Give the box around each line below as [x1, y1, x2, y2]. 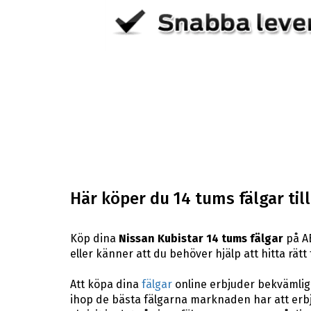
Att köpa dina [69, 277, 142, 291]
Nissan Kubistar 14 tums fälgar [118, 231, 283, 245]
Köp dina [69, 231, 119, 245]
